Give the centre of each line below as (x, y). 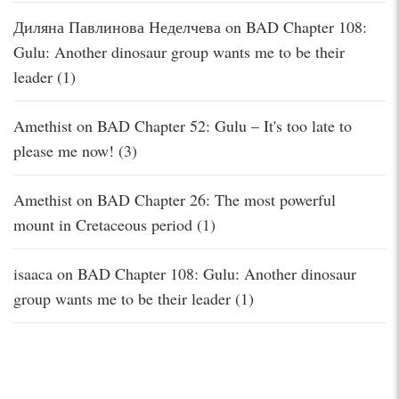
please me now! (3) (75, 150)
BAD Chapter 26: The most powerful (216, 199)
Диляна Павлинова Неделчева (117, 26)
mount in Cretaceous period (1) (114, 224)
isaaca (33, 273)
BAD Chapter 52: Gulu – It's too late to (224, 125)
